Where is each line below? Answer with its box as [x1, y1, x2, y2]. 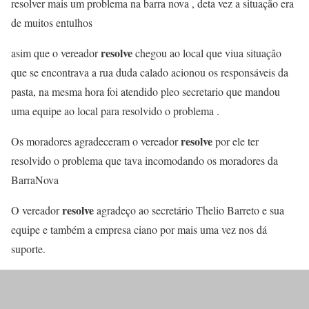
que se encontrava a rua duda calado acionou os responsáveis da [11, 64, 288, 79]
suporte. [11, 241, 46, 256]
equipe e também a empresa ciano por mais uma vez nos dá [11, 221, 267, 237]
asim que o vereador [11, 45, 101, 60]
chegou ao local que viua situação [132, 45, 281, 60]
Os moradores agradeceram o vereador [11, 133, 181, 148]
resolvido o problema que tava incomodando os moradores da [11, 152, 278, 168]
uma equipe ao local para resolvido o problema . [11, 103, 219, 118]
